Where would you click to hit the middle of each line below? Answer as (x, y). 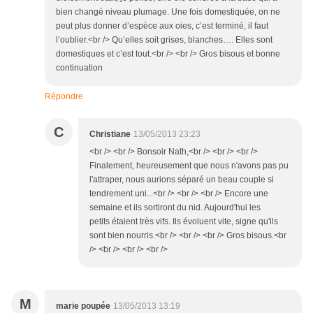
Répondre (64, 97)
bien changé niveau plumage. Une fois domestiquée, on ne (168, 12)
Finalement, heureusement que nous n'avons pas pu (189, 166)
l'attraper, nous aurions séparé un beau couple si (182, 180)
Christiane (110, 134)
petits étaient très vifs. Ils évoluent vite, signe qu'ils (184, 222)
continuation (79, 68)
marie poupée (83, 306)
